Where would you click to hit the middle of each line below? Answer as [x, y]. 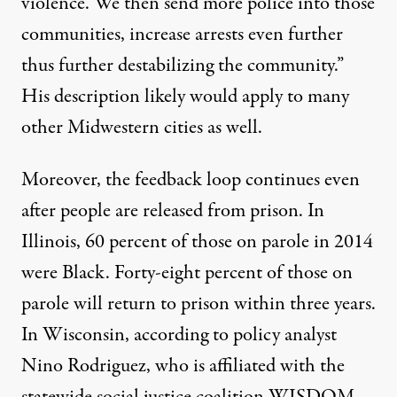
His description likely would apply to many [185, 96]
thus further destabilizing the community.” [183, 65]
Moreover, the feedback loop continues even [191, 179]
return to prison [168, 304]
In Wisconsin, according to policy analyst [179, 335]
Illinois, [53, 241]
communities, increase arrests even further [182, 34]
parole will [64, 304]
